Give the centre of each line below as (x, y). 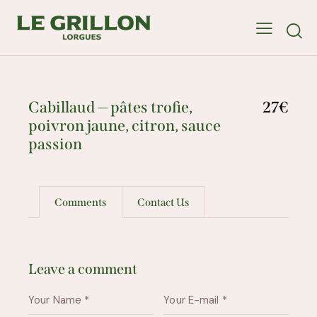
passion (55, 144)
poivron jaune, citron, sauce (125, 126)
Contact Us (163, 202)
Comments (81, 202)
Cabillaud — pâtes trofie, (110, 108)
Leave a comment (83, 269)
